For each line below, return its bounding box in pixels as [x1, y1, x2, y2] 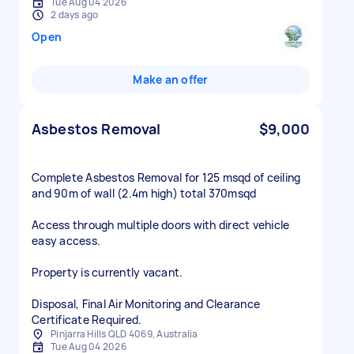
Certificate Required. [32, 312, 142, 327]
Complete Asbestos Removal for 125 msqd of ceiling [32, 170, 301, 185]
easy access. [32, 233, 100, 248]
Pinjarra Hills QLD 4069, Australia [51, 327, 198, 341]
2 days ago [51, 8, 99, 21]
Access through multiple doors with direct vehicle [32, 217, 290, 232]
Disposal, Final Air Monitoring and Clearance [32, 296, 260, 311]
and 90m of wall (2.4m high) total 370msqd [32, 186, 257, 201]
